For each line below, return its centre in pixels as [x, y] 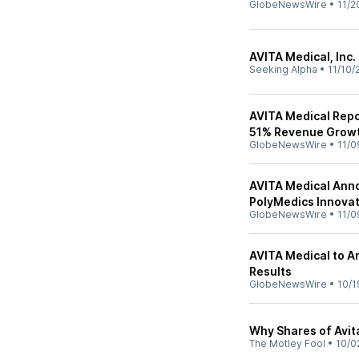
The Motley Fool [287, 343]
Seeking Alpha [283, 69]
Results [270, 271]
